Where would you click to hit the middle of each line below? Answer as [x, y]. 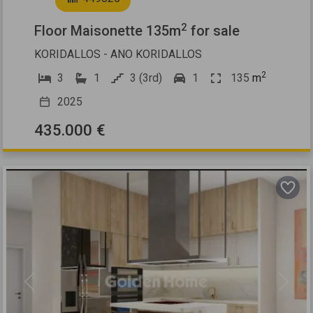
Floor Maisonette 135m [108, 31]
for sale [214, 31]
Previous [50, 289]
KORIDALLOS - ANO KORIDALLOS [118, 54]
